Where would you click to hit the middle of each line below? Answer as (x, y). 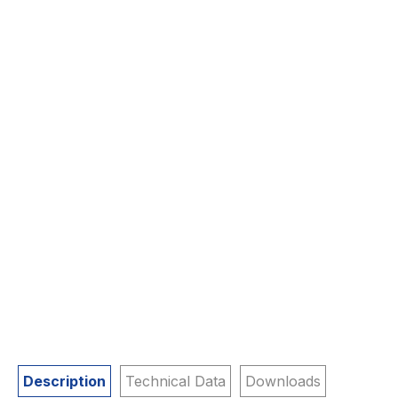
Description (64, 381)
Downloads (283, 381)
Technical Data (175, 381)
